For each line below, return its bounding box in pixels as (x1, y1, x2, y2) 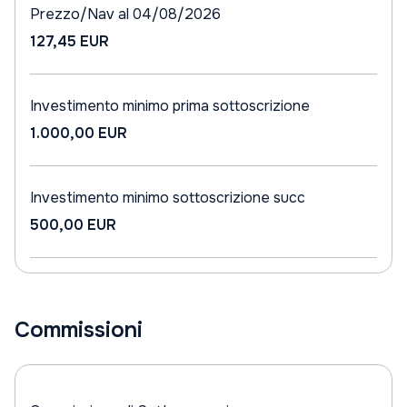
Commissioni (15, 316, 143, 343)
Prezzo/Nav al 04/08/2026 (30, 5, 221, 24)
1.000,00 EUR (30, 124, 127, 143)
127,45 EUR (30, 32, 109, 51)
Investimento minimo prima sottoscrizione (30, 96, 310, 115)
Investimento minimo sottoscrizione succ (30, 188, 305, 207)
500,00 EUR (30, 215, 116, 234)
